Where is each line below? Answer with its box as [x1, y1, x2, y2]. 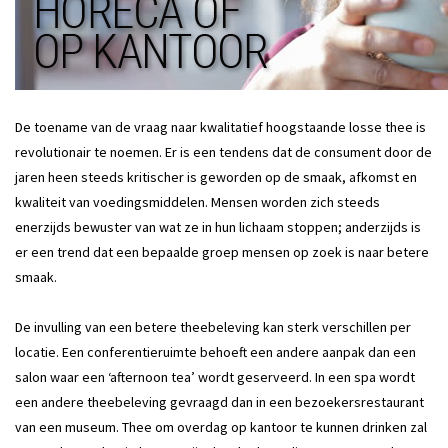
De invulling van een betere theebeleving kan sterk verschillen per [15, 317, 411, 336]
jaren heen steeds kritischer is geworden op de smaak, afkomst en [15, 167, 417, 186]
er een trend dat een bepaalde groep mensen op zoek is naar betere [15, 242, 429, 261]
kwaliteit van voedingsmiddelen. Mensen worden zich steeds [15, 192, 380, 211]
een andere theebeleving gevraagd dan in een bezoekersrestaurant [15, 392, 424, 411]
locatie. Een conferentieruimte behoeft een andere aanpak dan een [15, 342, 416, 361]
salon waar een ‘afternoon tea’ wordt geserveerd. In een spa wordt [15, 367, 415, 386]
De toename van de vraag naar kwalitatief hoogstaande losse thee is [15, 117, 426, 136]
